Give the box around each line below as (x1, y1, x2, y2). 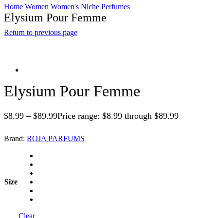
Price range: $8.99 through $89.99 (57, 111, 179, 121)
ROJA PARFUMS (27, 134, 85, 143)
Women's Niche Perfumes (51, 2, 130, 11)
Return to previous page (4, 28, 77, 36)
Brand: (4, 134, 27, 143)
